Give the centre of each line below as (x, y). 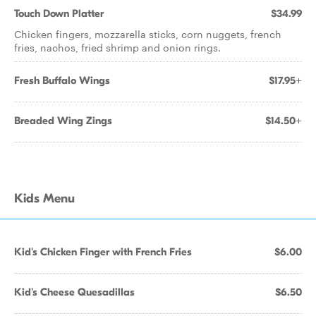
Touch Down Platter (59, 13)
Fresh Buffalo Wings (62, 80)
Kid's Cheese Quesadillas (74, 292)
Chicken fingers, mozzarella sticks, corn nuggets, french (148, 34)
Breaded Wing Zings (63, 121)
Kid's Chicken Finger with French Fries (103, 252)
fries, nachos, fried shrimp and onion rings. (117, 47)
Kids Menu (44, 199)
